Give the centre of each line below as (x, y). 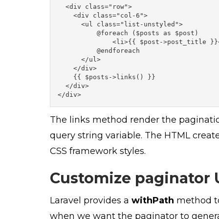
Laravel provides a (91, 200)
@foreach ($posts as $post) (128, 33)
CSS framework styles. (98, 151)
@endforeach (99, 50)
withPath (153, 200)
